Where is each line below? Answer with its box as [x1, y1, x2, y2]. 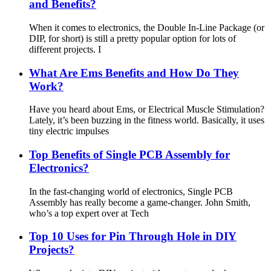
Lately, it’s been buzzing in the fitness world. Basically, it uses [29, 115, 264, 126]
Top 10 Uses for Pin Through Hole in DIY [29, 230, 237, 243]
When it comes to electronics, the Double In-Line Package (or [29, 22, 264, 33]
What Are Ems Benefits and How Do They [29, 66, 239, 79]
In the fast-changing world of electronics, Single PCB [29, 186, 233, 197]
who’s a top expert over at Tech [29, 207, 149, 218]
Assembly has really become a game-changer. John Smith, [29, 197, 250, 207]
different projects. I [29, 44, 101, 54]
